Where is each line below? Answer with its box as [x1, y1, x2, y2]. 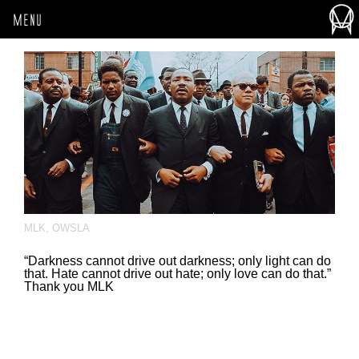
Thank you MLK [24, 279, 114, 293]
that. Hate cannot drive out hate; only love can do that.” [24, 266, 331, 280]
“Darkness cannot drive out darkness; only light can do [24, 253, 331, 268]
